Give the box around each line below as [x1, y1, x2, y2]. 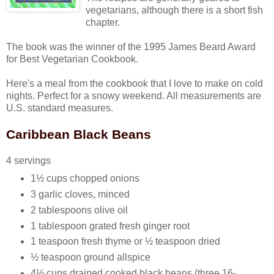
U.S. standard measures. [6, 102, 113, 113]
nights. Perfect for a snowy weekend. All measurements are [6, 90, 261, 101]
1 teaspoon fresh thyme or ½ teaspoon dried [30, 236, 220, 247]
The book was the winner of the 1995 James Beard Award [6, 41, 256, 52]
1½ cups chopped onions [30, 172, 139, 183]
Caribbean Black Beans [6, 127, 151, 141]
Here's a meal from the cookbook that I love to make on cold [6, 78, 263, 89]
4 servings [6, 155, 51, 166]
